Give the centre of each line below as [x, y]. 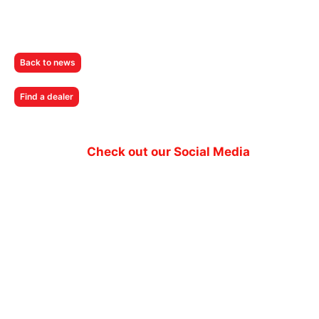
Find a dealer [47, 96]
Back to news [48, 62]
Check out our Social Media [168, 151]
